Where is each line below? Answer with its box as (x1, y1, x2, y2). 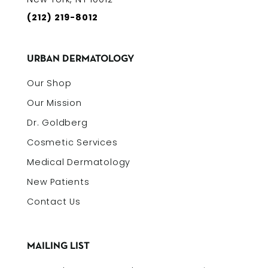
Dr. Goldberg (27, 116, 88, 129)
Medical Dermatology (27, 156, 131, 168)
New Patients (27, 175, 90, 188)
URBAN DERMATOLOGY (27, 54, 134, 63)
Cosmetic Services (27, 136, 118, 148)
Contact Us (27, 195, 81, 208)
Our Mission (27, 96, 82, 109)
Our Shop (27, 77, 72, 89)
